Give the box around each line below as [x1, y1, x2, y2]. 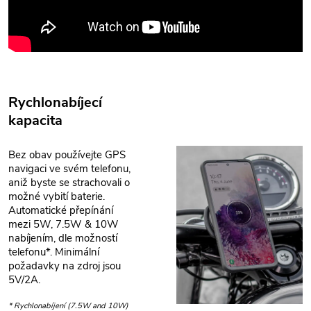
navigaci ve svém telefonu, [8, 161, 131, 176]
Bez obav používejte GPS [8, 147, 126, 162]
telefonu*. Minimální [8, 244, 99, 259]
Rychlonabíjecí [8, 92, 102, 112]
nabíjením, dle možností [8, 230, 117, 245]
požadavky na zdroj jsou [8, 258, 121, 273]
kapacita [8, 110, 62, 130]
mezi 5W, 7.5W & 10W [8, 217, 119, 231]
